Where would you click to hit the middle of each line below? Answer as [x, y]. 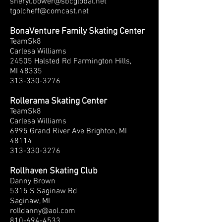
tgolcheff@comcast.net [49, 11]
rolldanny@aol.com [43, 211]
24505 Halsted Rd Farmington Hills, [71, 61]
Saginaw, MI [30, 201]
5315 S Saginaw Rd [44, 191]
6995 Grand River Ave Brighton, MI [68, 131]
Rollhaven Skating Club [54, 171]
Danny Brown [33, 181]
